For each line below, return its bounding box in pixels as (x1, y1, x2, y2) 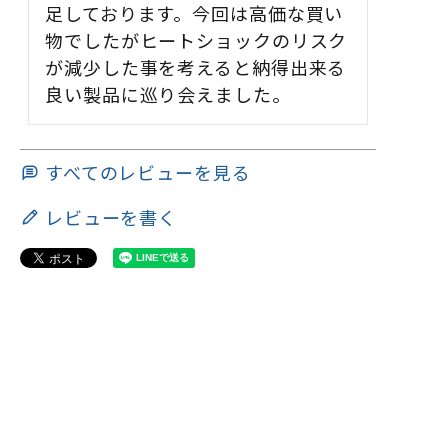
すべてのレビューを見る (44, 158, 251, 185)
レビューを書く (44, 203, 178, 230)
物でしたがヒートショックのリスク (45, 26, 348, 53)
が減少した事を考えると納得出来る (45, 53, 347, 80)
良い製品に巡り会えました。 (45, 80, 291, 107)
